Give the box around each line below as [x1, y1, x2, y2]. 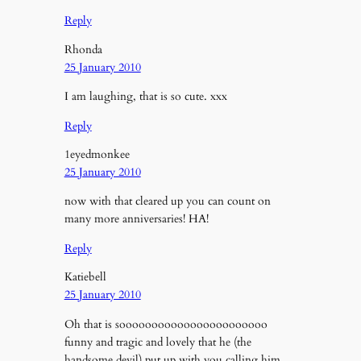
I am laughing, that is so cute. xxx [64, 89, 227, 105]
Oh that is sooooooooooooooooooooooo [64, 316, 268, 332]
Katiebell [64, 269, 106, 285]
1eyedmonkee [64, 147, 130, 163]
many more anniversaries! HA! [64, 211, 209, 227]
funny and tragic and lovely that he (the [64, 334, 251, 350]
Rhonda [64, 41, 102, 57]
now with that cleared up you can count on [64, 193, 271, 210]
